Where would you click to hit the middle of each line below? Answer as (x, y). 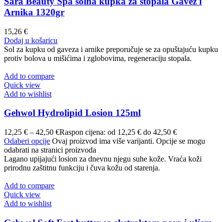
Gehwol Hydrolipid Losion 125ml (72, 113)
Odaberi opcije (27, 141)
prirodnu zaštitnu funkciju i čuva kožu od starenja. (82, 168)
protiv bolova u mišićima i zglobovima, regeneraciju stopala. (98, 58)
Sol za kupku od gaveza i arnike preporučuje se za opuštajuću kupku (111, 49)
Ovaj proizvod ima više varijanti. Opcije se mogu (129, 141)
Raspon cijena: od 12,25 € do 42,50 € (118, 132)
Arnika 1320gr (34, 12)
